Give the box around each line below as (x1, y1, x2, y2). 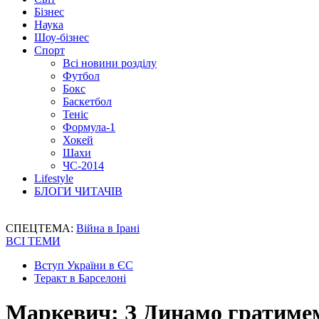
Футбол (63, 70, 100, 82)
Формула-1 (63, 121, 115, 133)
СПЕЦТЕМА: (6, 222, 76, 234)
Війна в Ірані (76, 222, 140, 234)
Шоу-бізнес (34, 31, 89, 43)
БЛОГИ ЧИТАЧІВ (34, 185, 122, 197)
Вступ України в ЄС (34, 259, 133, 271)
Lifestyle (34, 172, 73, 184)
